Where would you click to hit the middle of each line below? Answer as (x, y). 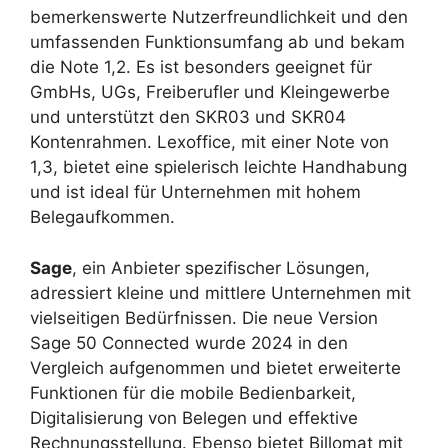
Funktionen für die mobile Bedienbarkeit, (193, 392)
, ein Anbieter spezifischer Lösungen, (221, 267)
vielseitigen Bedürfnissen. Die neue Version (204, 317)
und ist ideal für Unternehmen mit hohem (195, 192)
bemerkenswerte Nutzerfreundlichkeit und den (219, 17)
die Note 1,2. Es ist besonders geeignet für (201, 67)
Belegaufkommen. (102, 217)
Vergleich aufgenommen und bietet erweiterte (215, 367)
